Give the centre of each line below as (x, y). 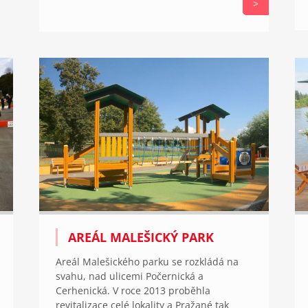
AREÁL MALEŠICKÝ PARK (141, 238)
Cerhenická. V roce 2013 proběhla (133, 291)
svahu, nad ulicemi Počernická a (129, 276)
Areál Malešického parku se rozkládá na (147, 262)
